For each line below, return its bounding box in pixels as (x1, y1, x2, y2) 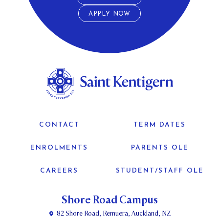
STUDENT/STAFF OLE (115, 168, 204, 175)
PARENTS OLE (131, 145, 189, 152)
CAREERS (40, 168, 79, 175)
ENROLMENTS (30, 145, 88, 152)
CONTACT (39, 122, 80, 129)
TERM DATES (133, 122, 186, 129)
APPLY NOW (88, 11, 131, 18)
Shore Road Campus (61, 193, 158, 207)
